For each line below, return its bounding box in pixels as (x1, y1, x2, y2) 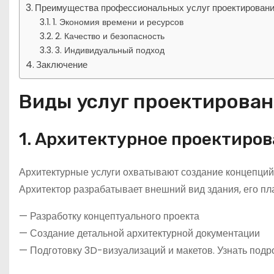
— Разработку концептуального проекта (19, 209, 199, 223)
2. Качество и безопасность (54, 29, 165, 42)
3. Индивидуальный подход (54, 43, 165, 56)
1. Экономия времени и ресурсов (52, 15, 183, 28)
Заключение (36, 57, 88, 71)
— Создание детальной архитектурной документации (19, 226, 260, 240)
